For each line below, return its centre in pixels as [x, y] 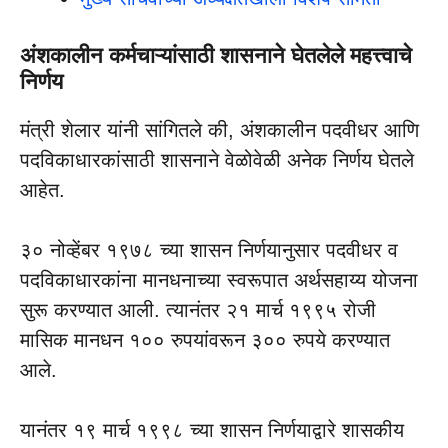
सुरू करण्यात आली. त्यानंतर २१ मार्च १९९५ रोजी [198, 310]
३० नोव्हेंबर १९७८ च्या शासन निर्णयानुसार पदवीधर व [209, 250]
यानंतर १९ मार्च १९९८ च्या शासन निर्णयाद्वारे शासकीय [212, 430]
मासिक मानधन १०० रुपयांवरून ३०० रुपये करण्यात [205, 340]
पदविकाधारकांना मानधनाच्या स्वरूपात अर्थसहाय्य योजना [219, 280]
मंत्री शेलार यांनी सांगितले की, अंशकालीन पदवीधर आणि [219, 130]
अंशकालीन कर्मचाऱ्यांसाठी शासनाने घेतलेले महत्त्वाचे [216, 56]
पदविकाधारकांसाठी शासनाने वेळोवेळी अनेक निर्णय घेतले [217, 160]
